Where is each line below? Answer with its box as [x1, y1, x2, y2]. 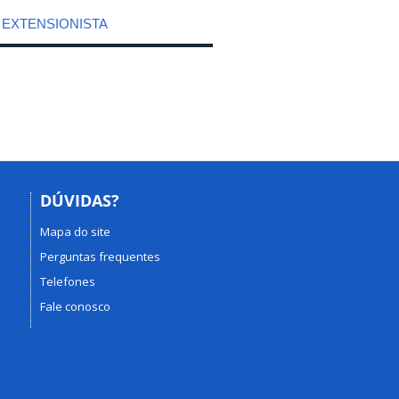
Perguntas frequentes [39, 248, 160, 265]
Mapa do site [39, 223, 110, 240]
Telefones [39, 273, 95, 289]
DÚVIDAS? [39, 190, 119, 211]
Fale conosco [39, 297, 110, 314]
